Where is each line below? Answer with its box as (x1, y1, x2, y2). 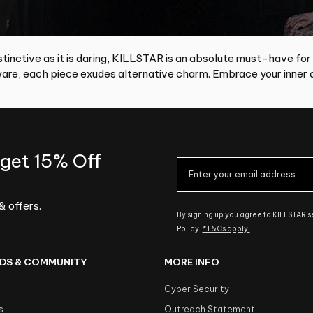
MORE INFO (164, 256, 220, 269)
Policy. (176, 224, 203, 233)
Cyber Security (164, 283, 230, 294)
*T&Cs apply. (202, 224, 250, 233)
